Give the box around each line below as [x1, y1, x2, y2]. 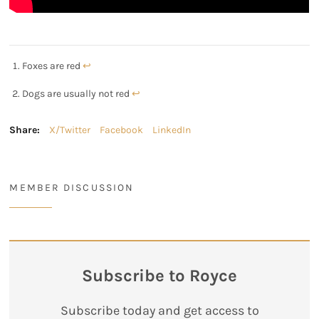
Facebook [100, 123, 144, 136]
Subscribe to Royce [82, 266, 237, 286]
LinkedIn [152, 123, 192, 136]
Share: [9, 123, 41, 136]
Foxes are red [21, 59, 83, 72]
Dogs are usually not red [21, 87, 132, 100]
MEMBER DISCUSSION [9, 181, 135, 194]
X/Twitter [49, 123, 91, 136]
